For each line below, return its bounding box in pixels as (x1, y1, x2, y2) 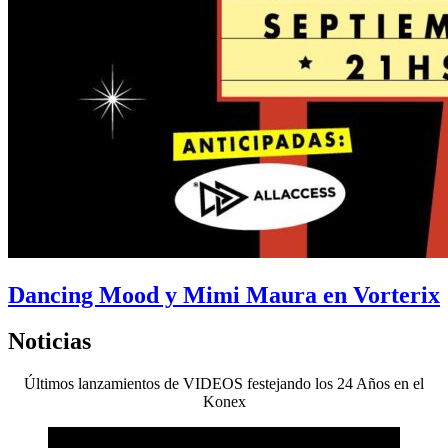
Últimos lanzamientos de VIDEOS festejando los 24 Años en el (24, 375, 424, 393)
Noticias (8, 328, 91, 355)
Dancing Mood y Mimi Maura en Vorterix (8, 281, 440, 308)
